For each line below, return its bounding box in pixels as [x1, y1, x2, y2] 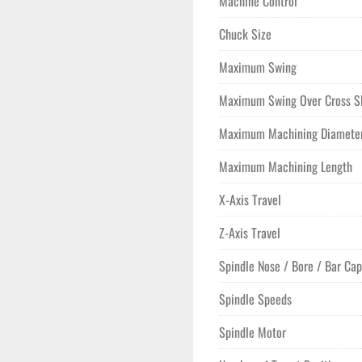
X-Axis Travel [219, 190, 281, 209]
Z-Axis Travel [219, 223, 280, 242]
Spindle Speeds [219, 289, 292, 309]
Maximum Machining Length [219, 157, 352, 176]
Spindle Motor [219, 322, 286, 342]
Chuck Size [219, 24, 271, 44]
